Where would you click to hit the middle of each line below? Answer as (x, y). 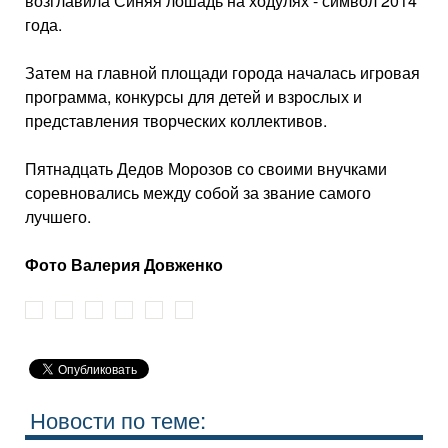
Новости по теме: (118, 419)
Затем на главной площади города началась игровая (222, 72)
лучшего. (58, 216)
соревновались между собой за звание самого (198, 192)
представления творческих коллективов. (176, 120)
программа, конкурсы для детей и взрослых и (193, 96)
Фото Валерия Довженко (124, 264)
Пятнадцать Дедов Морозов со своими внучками (206, 168)
